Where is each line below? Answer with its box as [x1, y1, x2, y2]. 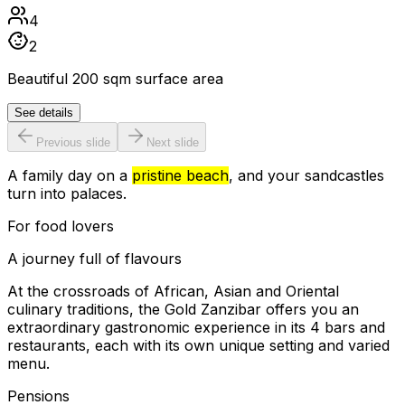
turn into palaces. [7, 184, 127, 203]
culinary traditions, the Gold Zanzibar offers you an [7, 300, 359, 319]
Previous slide [36, 136, 110, 150]
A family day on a [7, 166, 132, 185]
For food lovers [7, 217, 114, 236]
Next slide [146, 136, 199, 150]
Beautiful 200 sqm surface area [7, 70, 223, 89]
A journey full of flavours [7, 250, 182, 268]
